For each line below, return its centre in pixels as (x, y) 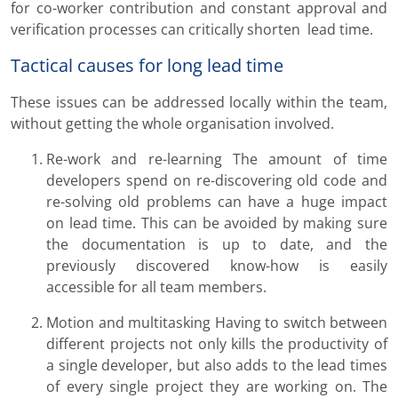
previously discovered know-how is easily (217, 266)
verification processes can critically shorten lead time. (192, 30)
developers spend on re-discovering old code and (217, 181)
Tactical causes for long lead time (147, 66)
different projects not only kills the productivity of (217, 344)
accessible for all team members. (156, 287)
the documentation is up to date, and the (217, 245)
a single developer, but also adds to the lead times (217, 366)
